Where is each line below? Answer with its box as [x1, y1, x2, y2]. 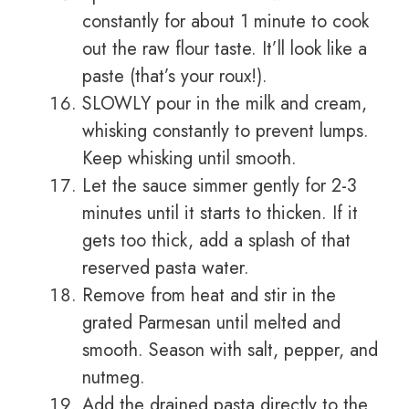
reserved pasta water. [82, 255, 249, 282]
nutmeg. [82, 364, 145, 392]
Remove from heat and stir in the [82, 282, 336, 309]
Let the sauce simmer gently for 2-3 [82, 173, 357, 200]
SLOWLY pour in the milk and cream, [82, 90, 367, 118]
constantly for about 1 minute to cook [82, 8, 369, 36]
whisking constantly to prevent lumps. [82, 118, 369, 145]
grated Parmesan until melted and [82, 309, 341, 337]
